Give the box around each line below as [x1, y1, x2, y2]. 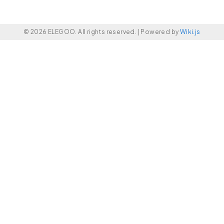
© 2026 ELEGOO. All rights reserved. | [23, 27, 141, 35]
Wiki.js [179, 27, 200, 35]
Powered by [140, 27, 180, 35]
